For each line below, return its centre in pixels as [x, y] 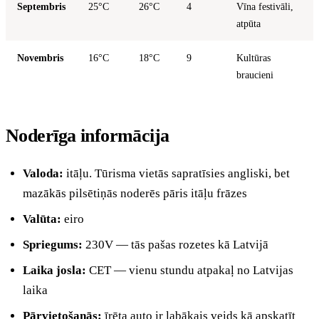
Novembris [40, 57]
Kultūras [253, 57]
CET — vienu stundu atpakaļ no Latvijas [190, 270]
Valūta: [42, 219]
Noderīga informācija [88, 135]
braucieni [255, 74]
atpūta [249, 23]
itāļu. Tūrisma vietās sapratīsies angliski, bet [177, 173]
